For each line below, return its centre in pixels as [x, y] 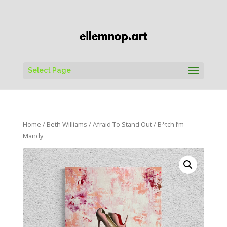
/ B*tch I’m [168, 124]
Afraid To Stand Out [122, 124]
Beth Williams [67, 124]
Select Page [49, 70]
